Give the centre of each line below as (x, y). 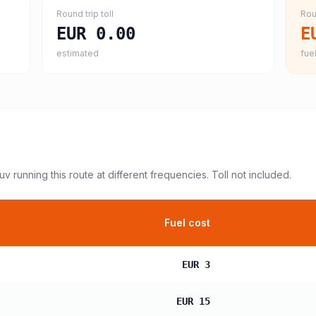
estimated (77, 53)
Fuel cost (187, 223)
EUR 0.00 (96, 34)
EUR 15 (193, 301)
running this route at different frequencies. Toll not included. (151, 175)
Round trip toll (85, 14)
